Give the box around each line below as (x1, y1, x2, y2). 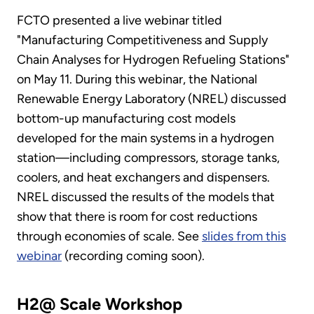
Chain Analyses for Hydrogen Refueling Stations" (17, 51, 289, 67)
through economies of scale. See (17, 228, 202, 244)
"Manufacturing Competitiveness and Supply (17, 32, 268, 48)
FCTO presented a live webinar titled (17, 12, 222, 28)
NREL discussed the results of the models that (17, 189, 275, 205)
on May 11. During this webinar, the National (17, 71, 257, 87)
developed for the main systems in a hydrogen (17, 130, 274, 146)
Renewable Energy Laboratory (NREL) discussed (17, 90, 287, 107)
